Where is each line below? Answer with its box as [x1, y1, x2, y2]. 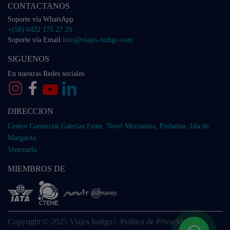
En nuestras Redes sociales [8, 69, 84, 78]
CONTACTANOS [8, 1, 70, 10]
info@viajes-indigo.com [63, 35, 133, 44]
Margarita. [8, 133, 38, 142]
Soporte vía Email [8, 35, 63, 44]
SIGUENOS [8, 54, 49, 63]
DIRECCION [8, 106, 53, 116]
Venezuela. [8, 145, 39, 154]
